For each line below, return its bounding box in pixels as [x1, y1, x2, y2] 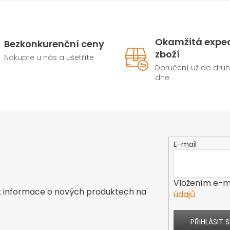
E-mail [173, 139, 197, 149]
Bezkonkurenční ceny [4, 37, 104, 50]
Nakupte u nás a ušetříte [4, 52, 94, 63]
